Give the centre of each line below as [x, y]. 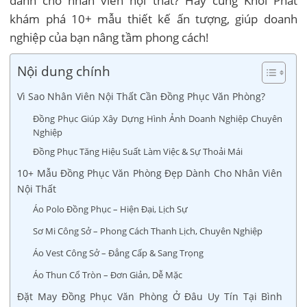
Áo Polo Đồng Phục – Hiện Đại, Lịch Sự [111, 209]
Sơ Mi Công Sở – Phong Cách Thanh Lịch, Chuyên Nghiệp [148, 231]
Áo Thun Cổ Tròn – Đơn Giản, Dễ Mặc [108, 274]
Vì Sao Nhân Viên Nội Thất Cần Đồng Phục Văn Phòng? [142, 96]
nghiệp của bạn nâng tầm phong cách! [110, 37]
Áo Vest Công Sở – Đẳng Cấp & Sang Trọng [119, 253]
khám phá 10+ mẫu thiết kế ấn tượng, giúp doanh [153, 19]
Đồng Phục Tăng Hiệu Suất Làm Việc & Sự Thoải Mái [138, 151]
